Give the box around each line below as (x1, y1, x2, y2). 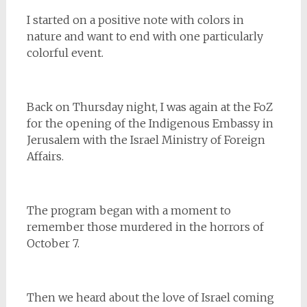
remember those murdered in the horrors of (26, 219, 264, 234)
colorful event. (26, 45, 103, 60)
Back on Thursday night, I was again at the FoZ (26, 99, 273, 114)
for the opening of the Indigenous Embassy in (26, 116, 273, 130)
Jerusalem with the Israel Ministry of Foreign (26, 132, 265, 147)
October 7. (26, 236, 79, 250)
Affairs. (26, 149, 64, 163)
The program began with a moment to (26, 203, 231, 217)
